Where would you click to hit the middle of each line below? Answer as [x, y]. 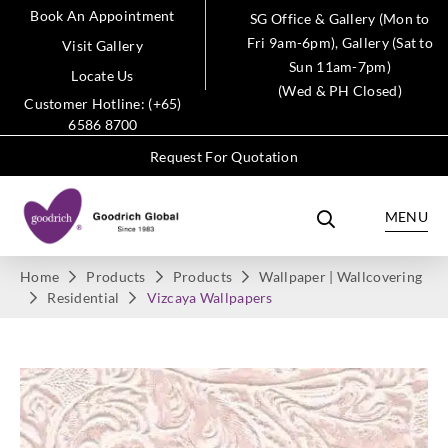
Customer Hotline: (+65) [103, 103]
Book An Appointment [102, 15]
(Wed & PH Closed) [340, 90]
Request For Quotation [224, 156]
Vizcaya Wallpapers [209, 297]
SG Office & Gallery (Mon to [340, 18]
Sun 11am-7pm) [340, 66]
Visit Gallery [102, 45]
